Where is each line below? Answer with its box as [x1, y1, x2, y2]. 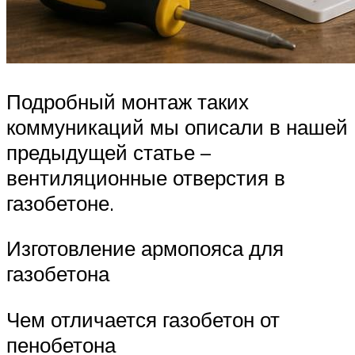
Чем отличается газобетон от [6, 306, 280, 332]
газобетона [6, 261, 109, 287]
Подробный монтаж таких [6, 88, 249, 114]
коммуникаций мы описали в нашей [6, 113, 348, 139]
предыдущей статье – [6, 139, 211, 165]
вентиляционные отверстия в [6, 164, 285, 190]
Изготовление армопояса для [6, 235, 284, 261]
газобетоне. [6, 189, 114, 216]
